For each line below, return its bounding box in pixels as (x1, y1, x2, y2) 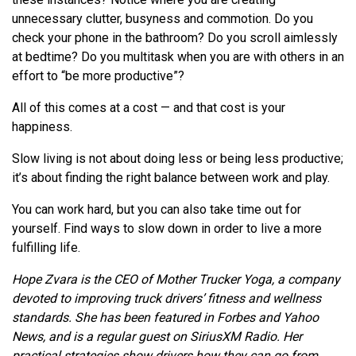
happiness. (12, 118, 72, 134)
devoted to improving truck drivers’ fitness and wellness (12, 290, 321, 306)
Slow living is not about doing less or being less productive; (12, 150, 343, 166)
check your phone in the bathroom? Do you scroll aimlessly (12, 29, 338, 45)
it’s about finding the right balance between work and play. (12, 169, 330, 185)
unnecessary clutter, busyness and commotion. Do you (12, 10, 313, 26)
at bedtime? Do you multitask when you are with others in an (12, 48, 344, 64)
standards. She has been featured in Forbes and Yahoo (12, 309, 319, 325)
